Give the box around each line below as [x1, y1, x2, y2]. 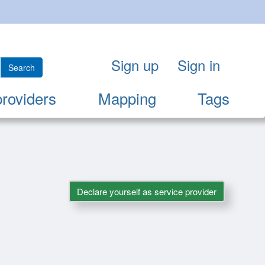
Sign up [111, 54, 159, 76]
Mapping [98, 87, 156, 109]
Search [8, 62, 35, 74]
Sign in [177, 54, 220, 76]
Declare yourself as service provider [76, 185, 216, 198]
